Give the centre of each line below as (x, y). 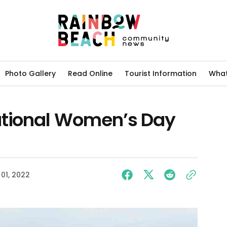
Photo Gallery (30, 73)
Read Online (90, 73)
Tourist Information (161, 73)
